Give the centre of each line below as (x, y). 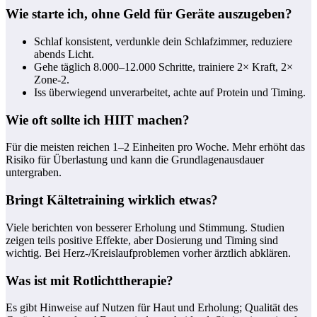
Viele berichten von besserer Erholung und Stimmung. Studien (145, 227)
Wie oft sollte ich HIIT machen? (98, 120)
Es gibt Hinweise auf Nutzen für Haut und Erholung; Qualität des (152, 308)
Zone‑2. (52, 80)
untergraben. (34, 173)
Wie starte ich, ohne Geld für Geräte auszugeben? (149, 14)
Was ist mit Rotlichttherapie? (90, 280)
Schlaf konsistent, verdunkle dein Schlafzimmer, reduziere (163, 41)
